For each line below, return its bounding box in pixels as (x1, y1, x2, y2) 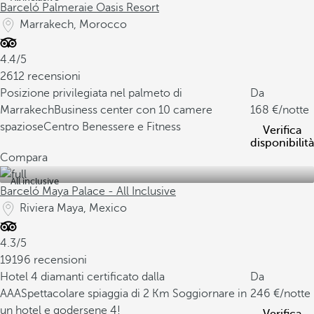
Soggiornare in (172, 287, 247, 300)
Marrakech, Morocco (20, 18, 127, 31)
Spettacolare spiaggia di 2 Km (21, 287, 172, 300)
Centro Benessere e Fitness (43, 121, 181, 133)
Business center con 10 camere (54, 104, 212, 116)
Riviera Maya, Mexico (20, 202, 127, 214)
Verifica (263, 124, 301, 137)
